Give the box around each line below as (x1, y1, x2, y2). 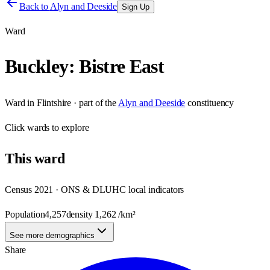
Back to (19, 1, 50, 11)
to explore (49, 122, 89, 133)
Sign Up (122, 2, 150, 11)
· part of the (71, 97, 116, 108)
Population (5, 209, 45, 219)
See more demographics (10, 230, 95, 240)
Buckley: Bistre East (5, 55, 165, 78)
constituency (187, 97, 234, 108)
